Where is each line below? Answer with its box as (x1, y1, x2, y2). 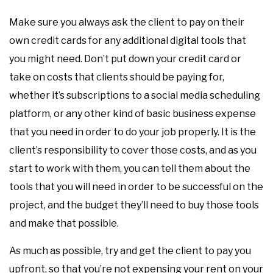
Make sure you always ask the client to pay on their (9, 16, 244, 28)
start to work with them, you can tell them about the (9, 163, 250, 174)
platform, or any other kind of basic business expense (9, 108, 256, 119)
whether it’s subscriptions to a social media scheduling (9, 90, 260, 101)
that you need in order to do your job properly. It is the (9, 126, 256, 138)
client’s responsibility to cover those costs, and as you (9, 144, 257, 156)
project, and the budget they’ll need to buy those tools (9, 199, 259, 211)
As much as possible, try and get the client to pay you (9, 245, 251, 257)
